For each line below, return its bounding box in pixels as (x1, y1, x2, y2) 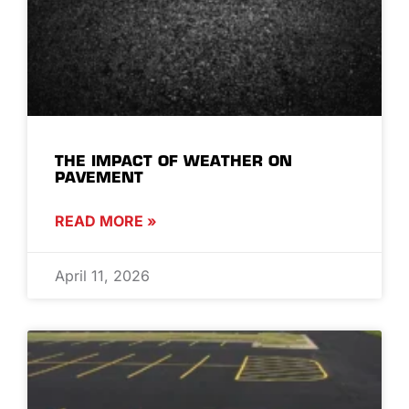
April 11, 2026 (55, 266, 150, 285)
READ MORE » (55, 211, 157, 230)
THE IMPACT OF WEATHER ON (55, 151, 292, 170)
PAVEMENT (55, 167, 143, 186)
